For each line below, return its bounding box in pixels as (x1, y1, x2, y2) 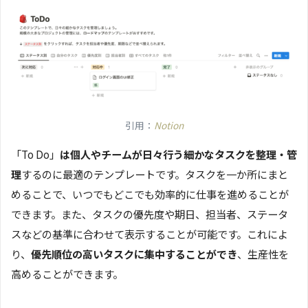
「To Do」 (11, 146, 60, 162)
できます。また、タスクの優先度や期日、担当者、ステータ (11, 206, 288, 222)
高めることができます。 (11, 266, 123, 282)
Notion (153, 118, 184, 132)
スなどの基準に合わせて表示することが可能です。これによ (11, 226, 288, 242)
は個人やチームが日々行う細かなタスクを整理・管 (60, 146, 297, 162)
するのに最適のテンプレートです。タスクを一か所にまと (21, 166, 288, 182)
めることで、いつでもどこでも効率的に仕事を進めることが (11, 186, 289, 202)
